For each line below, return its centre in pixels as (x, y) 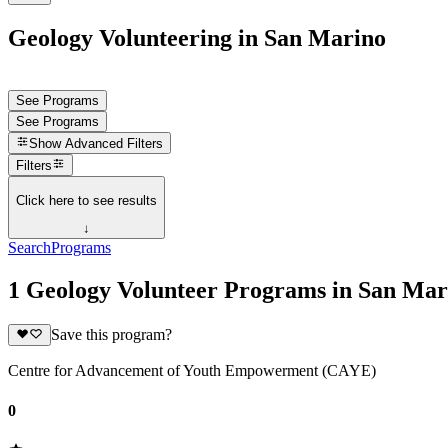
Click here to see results (86, 200)
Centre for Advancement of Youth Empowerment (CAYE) (192, 371)
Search (29, 248)
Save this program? (111, 335)
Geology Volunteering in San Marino (197, 37)
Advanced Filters (114, 144)
